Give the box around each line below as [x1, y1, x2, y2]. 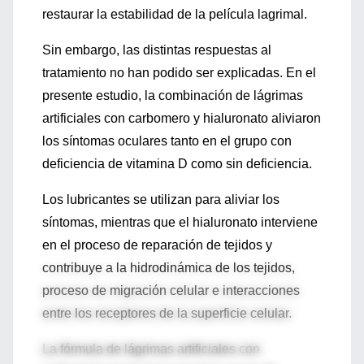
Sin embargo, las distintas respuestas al [42, 43, 271, 57]
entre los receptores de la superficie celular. [42, 306, 292, 320]
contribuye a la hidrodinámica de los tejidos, [42, 261, 295, 275]
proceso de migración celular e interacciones [42, 284, 300, 297]
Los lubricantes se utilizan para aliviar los [42, 193, 279, 206]
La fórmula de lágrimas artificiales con [42, 342, 260, 356]
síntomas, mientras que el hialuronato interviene [42, 215, 318, 229]
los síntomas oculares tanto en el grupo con [42, 134, 292, 148]
